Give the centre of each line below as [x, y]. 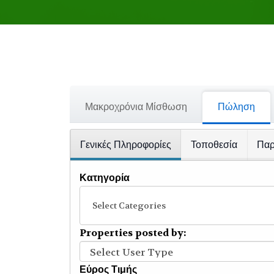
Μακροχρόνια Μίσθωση [136, 107]
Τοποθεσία [214, 145]
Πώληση [236, 107]
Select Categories [129, 206]
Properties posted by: [133, 233]
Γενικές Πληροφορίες [126, 145]
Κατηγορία [105, 178]
